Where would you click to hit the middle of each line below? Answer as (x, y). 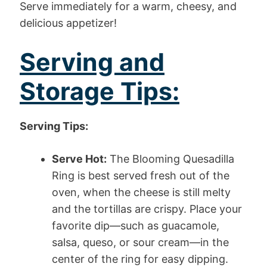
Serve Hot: (79, 159)
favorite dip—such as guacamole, (136, 225)
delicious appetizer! (68, 23)
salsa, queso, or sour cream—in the (140, 242)
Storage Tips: (100, 91)
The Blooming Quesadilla (170, 159)
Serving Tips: (54, 126)
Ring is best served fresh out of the (141, 175)
